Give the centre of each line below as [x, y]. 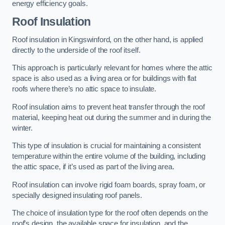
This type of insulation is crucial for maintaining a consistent [106, 146]
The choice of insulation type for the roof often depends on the [110, 213]
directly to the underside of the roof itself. [76, 50]
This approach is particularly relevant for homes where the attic [112, 68]
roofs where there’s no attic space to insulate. [84, 89]
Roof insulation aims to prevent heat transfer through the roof [108, 107]
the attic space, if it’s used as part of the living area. [93, 167]
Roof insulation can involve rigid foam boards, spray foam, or [109, 185]
